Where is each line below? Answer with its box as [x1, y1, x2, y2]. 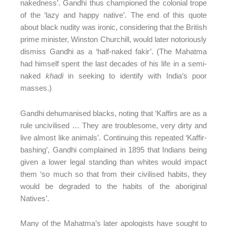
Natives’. [20, 194, 49, 203]
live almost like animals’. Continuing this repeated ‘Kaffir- [20, 133, 207, 142]
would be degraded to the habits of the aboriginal [20, 181, 207, 191]
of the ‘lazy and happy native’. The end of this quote [20, 11, 207, 19]
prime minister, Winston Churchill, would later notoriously [20, 35, 207, 44]
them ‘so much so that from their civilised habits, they [20, 169, 207, 178]
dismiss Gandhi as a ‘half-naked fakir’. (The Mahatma [20, 47, 207, 56]
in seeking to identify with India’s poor [63, 71, 207, 80]
